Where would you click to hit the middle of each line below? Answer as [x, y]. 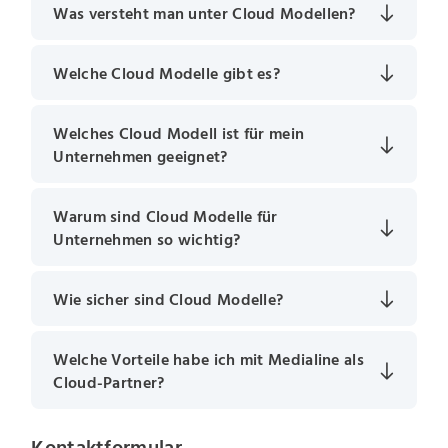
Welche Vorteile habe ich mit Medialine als [208, 359]
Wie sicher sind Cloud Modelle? [168, 299]
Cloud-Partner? [109, 382]
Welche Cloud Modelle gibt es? [167, 73]
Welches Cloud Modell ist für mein [179, 133]
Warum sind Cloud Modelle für [165, 216]
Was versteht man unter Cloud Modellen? [204, 13]
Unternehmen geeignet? [140, 156]
